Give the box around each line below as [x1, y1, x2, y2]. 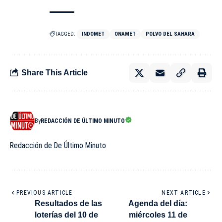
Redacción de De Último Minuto [10, 140, 106, 150]
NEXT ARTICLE [162, 189, 206, 196]
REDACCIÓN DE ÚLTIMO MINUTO [41, 117, 125, 124]
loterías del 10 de [35, 210, 98, 219]
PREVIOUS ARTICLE [16, 189, 73, 196]
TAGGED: [55, 30, 75, 37]
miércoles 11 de [129, 210, 187, 219]
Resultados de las [35, 199, 102, 208]
